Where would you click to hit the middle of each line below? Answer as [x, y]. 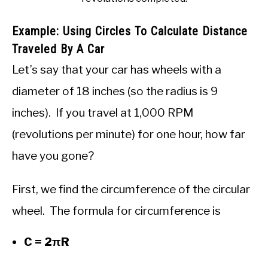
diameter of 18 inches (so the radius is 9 [115, 91]
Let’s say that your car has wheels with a [117, 69]
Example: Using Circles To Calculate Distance [130, 31]
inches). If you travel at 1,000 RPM [103, 112]
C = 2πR [47, 242]
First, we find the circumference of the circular [131, 189]
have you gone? [53, 156]
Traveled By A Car [58, 49]
